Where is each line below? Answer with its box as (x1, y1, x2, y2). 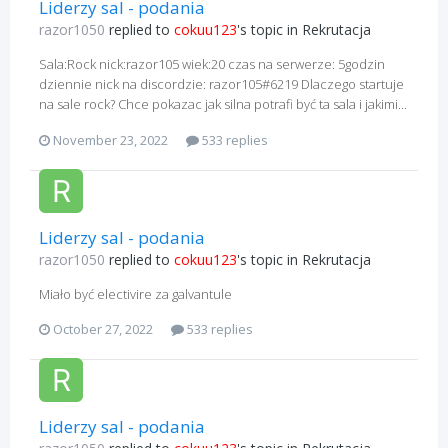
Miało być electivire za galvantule (39, 284, 232, 303)
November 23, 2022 (53, 130, 168, 149)
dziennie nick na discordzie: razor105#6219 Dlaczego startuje (39, 75, 404, 94)
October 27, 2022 (53, 320, 153, 339)
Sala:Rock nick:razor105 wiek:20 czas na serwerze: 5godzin (39, 55, 385, 74)
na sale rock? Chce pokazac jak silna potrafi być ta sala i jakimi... (39, 95, 407, 114)
